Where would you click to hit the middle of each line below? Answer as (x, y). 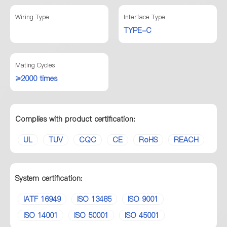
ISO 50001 (91, 215)
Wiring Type (32, 17)
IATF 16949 (42, 199)
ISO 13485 (94, 199)
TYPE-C (138, 30)
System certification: (49, 178)
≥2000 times (36, 79)
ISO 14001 (41, 215)
